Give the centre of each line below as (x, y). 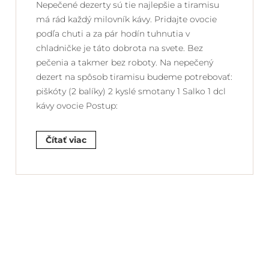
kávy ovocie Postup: (77, 105)
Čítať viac (66, 140)
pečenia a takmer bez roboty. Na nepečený (125, 62)
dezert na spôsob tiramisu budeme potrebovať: (134, 77)
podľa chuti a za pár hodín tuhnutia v (113, 33)
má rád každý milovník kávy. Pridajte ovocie (126, 19)
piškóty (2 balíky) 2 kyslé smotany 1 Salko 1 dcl (131, 91)
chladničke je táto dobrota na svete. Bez (119, 48)
